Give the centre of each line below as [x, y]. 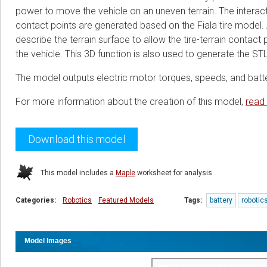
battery [221, 200]
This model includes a [78, 173]
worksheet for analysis [174, 173]
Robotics [77, 200]
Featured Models [126, 200]
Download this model [77, 139]
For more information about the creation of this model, [131, 102]
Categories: [38, 200]
